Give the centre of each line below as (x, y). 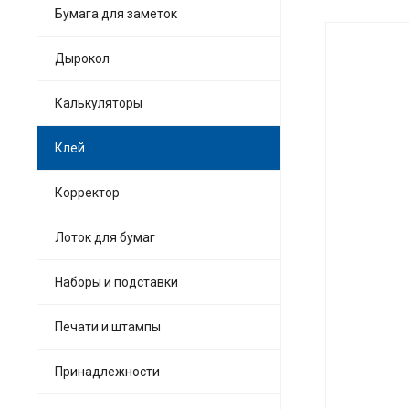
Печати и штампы (108, 326)
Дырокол (82, 58)
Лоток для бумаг (105, 237)
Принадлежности (107, 371)
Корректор (87, 192)
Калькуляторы (99, 103)
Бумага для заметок (116, 13)
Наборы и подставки (116, 282)
